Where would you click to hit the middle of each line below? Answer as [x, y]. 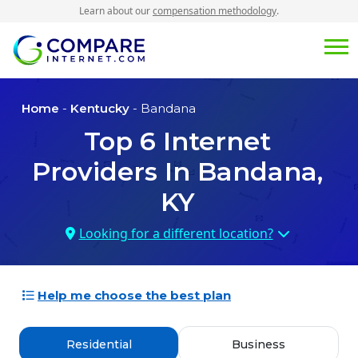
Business [259, 345]
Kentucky [100, 109]
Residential [99, 345]
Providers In [115, 172]
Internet [213, 141]
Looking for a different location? [176, 234]
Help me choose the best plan [134, 296]
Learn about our [116, 11]
